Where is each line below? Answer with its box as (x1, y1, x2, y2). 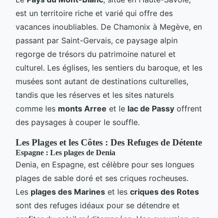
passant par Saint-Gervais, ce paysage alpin (16, 35, 178, 45)
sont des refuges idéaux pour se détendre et (16, 200, 180, 210)
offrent (174, 103, 202, 113)
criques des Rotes (130, 186, 199, 197)
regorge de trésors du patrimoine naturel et (16, 49, 176, 59)
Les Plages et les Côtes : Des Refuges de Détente (16, 137, 202, 147)
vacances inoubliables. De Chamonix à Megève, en (16, 21, 202, 32)
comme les (16, 103, 58, 113)
